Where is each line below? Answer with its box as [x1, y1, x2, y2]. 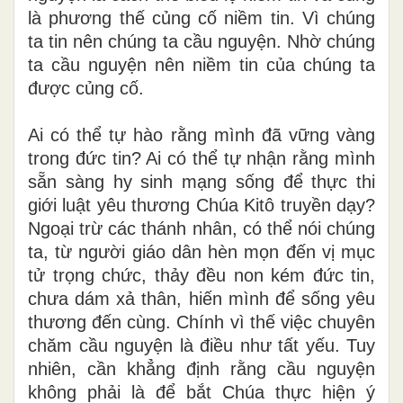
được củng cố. [28, 77, 144, 98]
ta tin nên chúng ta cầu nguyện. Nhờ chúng [28, 31, 375, 51]
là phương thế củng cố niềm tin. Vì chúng [28, 7, 375, 28]
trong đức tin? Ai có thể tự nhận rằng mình [28, 148, 375, 168]
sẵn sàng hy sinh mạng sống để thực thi [28, 171, 375, 192]
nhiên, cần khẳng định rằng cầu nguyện [28, 358, 375, 379]
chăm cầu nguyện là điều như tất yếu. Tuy [28, 335, 375, 355]
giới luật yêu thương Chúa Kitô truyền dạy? [28, 194, 375, 215]
